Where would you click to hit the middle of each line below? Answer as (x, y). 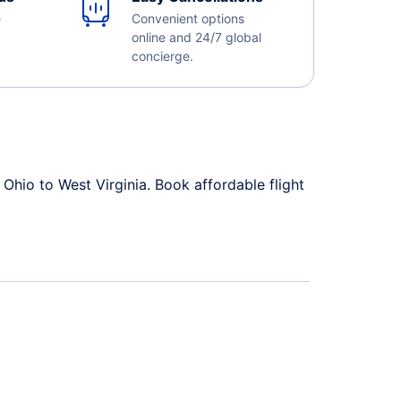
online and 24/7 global (196, 37)
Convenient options (188, 18)
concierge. (162, 56)
